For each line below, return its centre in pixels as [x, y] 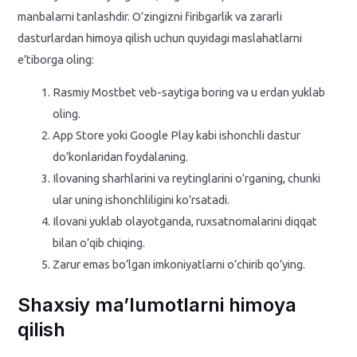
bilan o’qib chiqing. [99, 243]
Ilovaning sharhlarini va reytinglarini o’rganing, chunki [187, 178]
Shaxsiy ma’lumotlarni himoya [157, 305]
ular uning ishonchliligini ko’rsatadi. [141, 200]
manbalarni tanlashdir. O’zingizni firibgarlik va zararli [150, 16]
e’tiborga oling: [56, 59]
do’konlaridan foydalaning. [121, 157]
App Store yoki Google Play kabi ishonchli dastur [177, 135]
